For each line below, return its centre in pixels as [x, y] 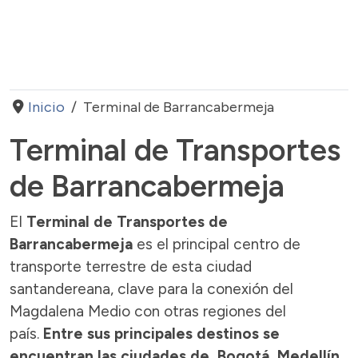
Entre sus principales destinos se [161, 333]
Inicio [46, 107]
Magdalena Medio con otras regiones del [148, 311]
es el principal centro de [217, 244]
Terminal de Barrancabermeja [178, 107]
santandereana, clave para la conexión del [151, 288]
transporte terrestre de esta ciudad [131, 266]
